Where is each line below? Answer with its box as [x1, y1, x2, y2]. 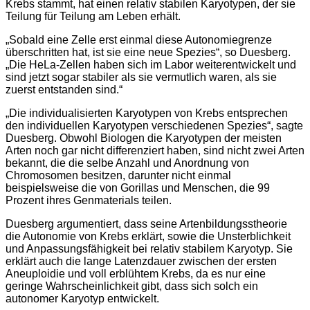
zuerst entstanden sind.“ [6, 84, 122, 96]
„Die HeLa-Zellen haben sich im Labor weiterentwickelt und [6, 59, 296, 71]
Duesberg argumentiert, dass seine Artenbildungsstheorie [6, 218, 287, 230]
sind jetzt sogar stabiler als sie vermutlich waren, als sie [6, 71, 277, 84]
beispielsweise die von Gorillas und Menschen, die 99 [6, 182, 270, 194]
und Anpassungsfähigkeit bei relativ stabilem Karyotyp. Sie [6, 243, 293, 255]
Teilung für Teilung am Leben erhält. [6, 10, 181, 23]
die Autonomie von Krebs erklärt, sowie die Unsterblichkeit [6, 230, 291, 243]
